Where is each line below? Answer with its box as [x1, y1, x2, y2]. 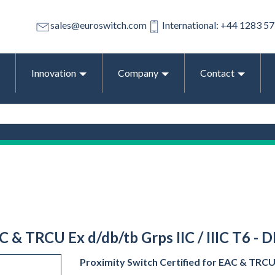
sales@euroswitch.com [50, 19, 147, 31]
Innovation [31, 66, 76, 79]
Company [118, 66, 158, 79]
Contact [200, 66, 234, 79]
